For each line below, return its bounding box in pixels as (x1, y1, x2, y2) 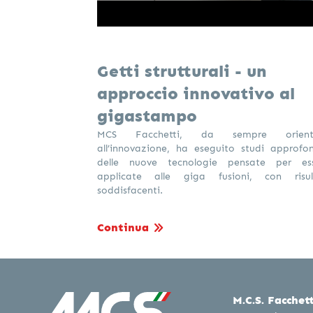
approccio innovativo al (96, 83, 295, 103)
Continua (96, 221, 149, 234)
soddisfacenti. (96, 184, 163, 196)
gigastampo (96, 105, 197, 126)
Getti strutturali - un (96, 61, 267, 81)
